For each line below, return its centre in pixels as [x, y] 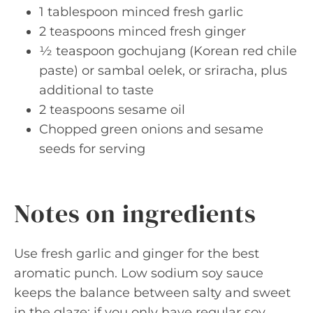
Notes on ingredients [135, 213]
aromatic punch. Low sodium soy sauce [139, 273]
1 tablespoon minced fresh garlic [141, 12]
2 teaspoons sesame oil [112, 110]
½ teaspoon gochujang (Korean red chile [168, 51]
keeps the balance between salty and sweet [152, 293]
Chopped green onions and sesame [151, 129]
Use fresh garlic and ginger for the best [137, 254]
